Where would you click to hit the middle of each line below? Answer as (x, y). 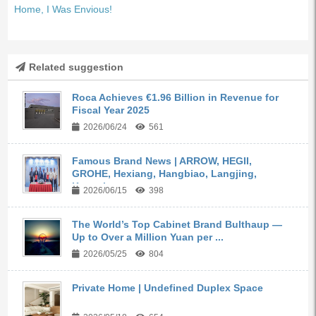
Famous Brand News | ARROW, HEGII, (162, 161)
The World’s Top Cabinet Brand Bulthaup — (177, 225)
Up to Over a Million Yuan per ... (148, 237)
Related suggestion (76, 67)
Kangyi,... (95, 187)
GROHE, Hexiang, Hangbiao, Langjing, (165, 174)
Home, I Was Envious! (63, 10)
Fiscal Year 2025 (111, 110)
